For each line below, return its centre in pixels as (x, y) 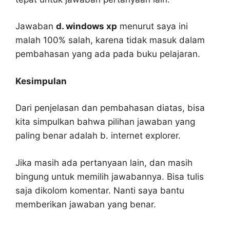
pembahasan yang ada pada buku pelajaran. (108, 54)
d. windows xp (87, 26)
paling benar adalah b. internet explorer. (98, 136)
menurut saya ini (152, 26)
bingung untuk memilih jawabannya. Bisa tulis (110, 176)
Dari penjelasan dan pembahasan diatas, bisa (110, 108)
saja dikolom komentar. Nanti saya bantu (100, 190)
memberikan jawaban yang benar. (86, 204)
